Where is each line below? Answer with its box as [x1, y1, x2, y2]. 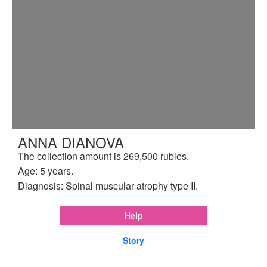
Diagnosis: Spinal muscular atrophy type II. [18, 178, 198, 193]
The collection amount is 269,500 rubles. [18, 148, 189, 163]
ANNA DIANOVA [18, 131, 124, 153]
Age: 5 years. [18, 163, 73, 178]
